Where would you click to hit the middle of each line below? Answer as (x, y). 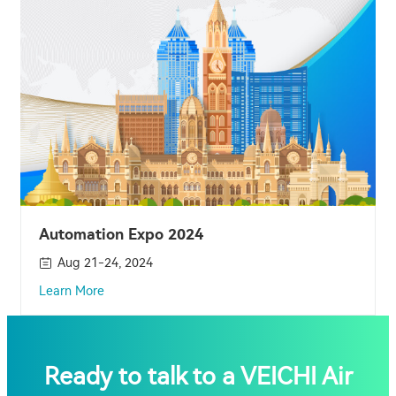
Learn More (72, 291)
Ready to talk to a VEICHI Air (198, 376)
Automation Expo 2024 (121, 234)
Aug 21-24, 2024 (105, 263)
